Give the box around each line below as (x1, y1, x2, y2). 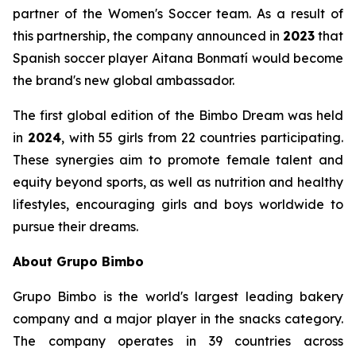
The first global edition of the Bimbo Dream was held (13, 107, 343, 123)
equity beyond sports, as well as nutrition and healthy (13, 174, 343, 190)
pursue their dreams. (13, 219, 138, 234)
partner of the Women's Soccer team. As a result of (13, 6, 343, 21)
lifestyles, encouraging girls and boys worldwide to (13, 196, 343, 212)
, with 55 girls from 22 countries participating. (60, 130, 343, 145)
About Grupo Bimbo (13, 253, 144, 269)
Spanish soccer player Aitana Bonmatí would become (13, 50, 343, 66)
